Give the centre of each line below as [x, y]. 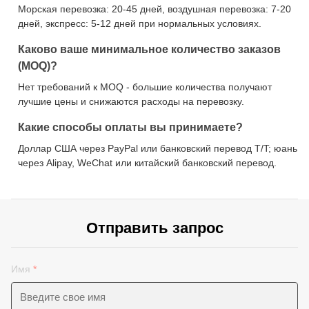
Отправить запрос [154, 228]
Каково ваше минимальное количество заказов [149, 49]
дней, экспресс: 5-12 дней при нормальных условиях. [140, 23]
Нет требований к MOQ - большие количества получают [145, 87]
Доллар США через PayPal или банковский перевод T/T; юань [158, 148]
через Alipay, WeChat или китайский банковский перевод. [147, 163]
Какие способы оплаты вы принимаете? [130, 127]
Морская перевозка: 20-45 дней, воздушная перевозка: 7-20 [154, 9]
